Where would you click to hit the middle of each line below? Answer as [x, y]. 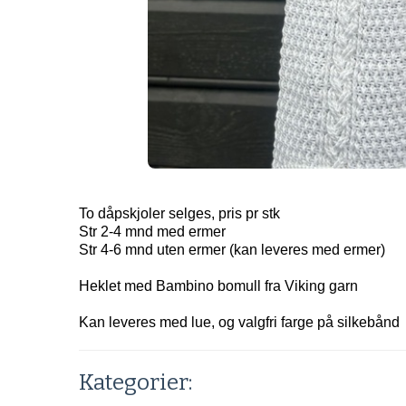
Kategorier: [135, 382]
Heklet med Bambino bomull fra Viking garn [218, 286]
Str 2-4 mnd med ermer [152, 232]
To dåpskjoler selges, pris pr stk [179, 213]
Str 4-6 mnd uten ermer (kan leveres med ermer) [232, 250]
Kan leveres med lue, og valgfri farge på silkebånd [239, 322]
